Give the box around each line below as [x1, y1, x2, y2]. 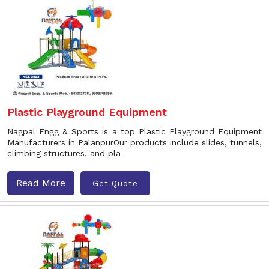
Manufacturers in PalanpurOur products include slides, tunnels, [7, 138, 262, 147]
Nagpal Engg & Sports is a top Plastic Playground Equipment [7, 127, 262, 136]
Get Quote [92, 178, 138, 188]
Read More [16, 177, 65, 189]
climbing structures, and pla [7, 148, 121, 158]
